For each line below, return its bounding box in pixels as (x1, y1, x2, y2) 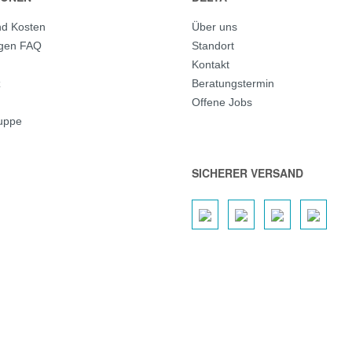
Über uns (192, 20, 237, 33)
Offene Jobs (192, 96, 252, 108)
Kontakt (192, 58, 229, 71)
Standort (192, 39, 234, 52)
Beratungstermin (192, 77, 274, 90)
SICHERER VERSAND (192, 165, 303, 181)
